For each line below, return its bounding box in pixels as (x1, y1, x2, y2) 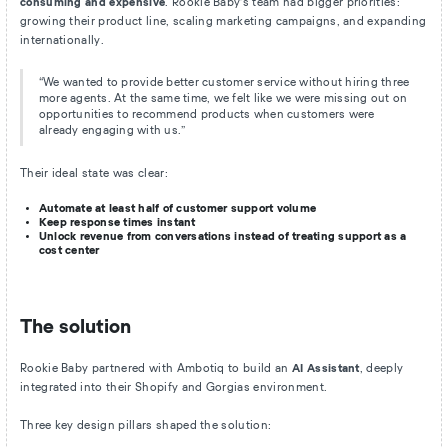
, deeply (359, 363, 404, 375)
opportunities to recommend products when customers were (38, 109, 375, 121)
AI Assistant (291, 363, 360, 375)
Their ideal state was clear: (19, 168, 168, 180)
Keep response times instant (38, 217, 196, 229)
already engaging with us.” (38, 125, 186, 137)
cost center (38, 245, 100, 257)
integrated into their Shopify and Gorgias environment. (19, 382, 328, 394)
